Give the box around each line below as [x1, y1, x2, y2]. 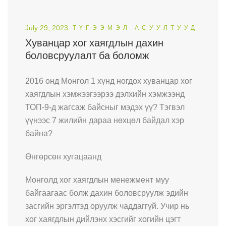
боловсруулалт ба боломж [25, 48, 149, 63]
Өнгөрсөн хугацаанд [25, 152, 101, 161]
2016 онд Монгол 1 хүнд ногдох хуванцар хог [25, 77, 192, 86]
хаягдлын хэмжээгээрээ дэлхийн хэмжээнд [25, 90, 185, 99]
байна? [25, 129, 52, 138]
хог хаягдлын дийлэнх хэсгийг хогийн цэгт [25, 215, 181, 224]
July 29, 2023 [25, 24, 68, 32]
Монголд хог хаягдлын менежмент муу [25, 176, 169, 185]
